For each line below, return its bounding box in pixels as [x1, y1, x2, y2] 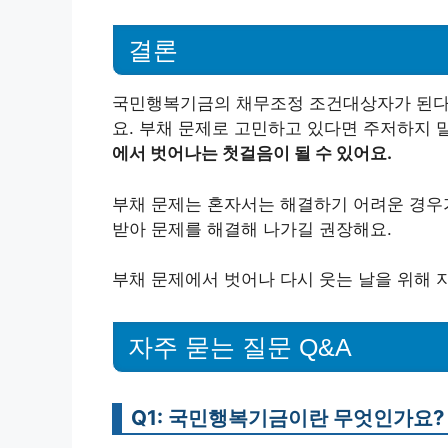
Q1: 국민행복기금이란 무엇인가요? [131, 404, 444, 430]
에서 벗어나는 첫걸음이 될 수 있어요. [112, 143, 392, 163]
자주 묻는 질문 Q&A [128, 332, 352, 361]
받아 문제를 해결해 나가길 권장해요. [112, 218, 392, 239]
